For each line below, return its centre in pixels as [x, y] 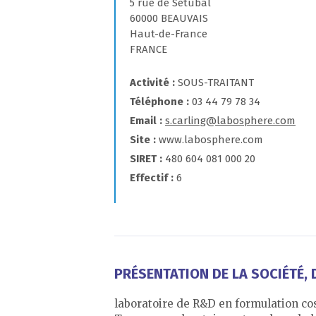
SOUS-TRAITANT [216, 83]
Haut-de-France [169, 34]
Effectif [149, 178]
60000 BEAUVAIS [169, 18]
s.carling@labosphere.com [230, 121]
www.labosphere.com [211, 140]
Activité [150, 83]
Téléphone [157, 102]
